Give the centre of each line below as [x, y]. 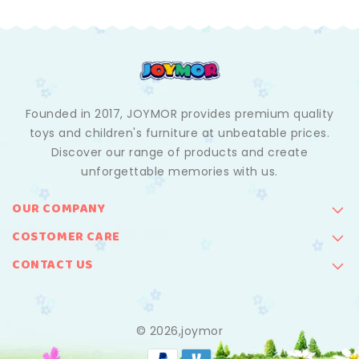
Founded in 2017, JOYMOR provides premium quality [179, 114]
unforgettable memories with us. [179, 172]
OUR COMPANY [59, 209]
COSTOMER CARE [66, 237]
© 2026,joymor [179, 331]
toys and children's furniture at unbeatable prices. [179, 133]
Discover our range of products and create [179, 153]
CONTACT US [52, 265]
